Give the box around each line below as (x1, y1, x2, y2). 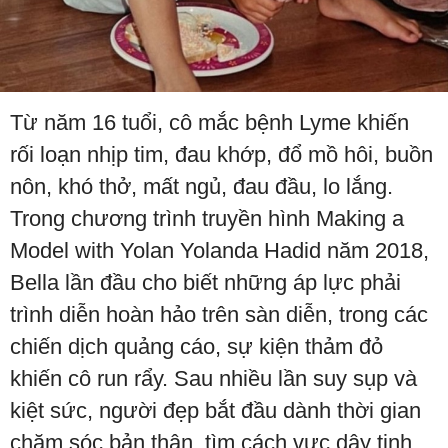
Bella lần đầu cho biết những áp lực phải (10, 270, 401, 296)
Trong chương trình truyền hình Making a (10, 206, 404, 232)
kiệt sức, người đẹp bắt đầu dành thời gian (10, 398, 421, 424)
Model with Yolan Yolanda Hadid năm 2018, (10, 238, 429, 264)
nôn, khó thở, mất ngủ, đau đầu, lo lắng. (10, 174, 393, 200)
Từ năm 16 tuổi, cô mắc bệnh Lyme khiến (10, 110, 409, 136)
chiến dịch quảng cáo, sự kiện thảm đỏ (10, 334, 383, 360)
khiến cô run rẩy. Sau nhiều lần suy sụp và (10, 366, 417, 392)
